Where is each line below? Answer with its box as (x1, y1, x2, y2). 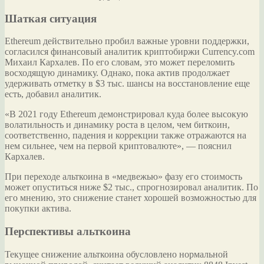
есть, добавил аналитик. (5, 89, 101, 100)
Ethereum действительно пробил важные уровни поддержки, (5, 36, 249, 47)
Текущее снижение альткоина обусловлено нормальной (5, 249, 228, 259)
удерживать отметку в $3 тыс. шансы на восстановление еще (5, 78, 250, 89)
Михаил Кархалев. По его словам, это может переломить (5, 57, 235, 68)
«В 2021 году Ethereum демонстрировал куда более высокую (5, 109, 248, 120)
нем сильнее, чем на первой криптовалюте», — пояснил (5, 141, 232, 151)
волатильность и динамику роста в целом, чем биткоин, (5, 120, 230, 130)
